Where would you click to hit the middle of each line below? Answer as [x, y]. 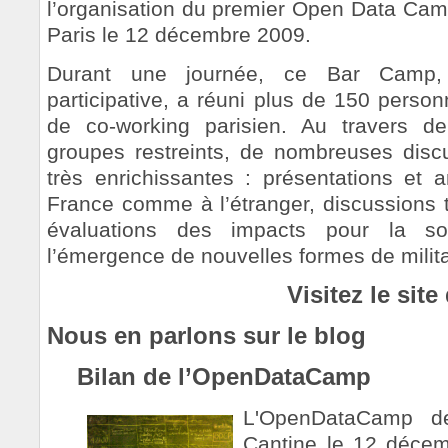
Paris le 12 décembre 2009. [179, 34]
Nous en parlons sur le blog [206, 335]
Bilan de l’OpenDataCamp [224, 377]
